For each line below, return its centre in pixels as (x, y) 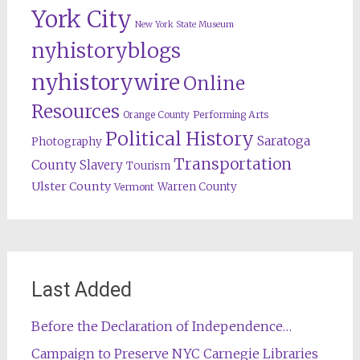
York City (81, 19)
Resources (75, 111)
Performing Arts (230, 115)
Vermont (134, 187)
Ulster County (71, 186)
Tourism (148, 166)
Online (214, 83)
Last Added (81, 290)
